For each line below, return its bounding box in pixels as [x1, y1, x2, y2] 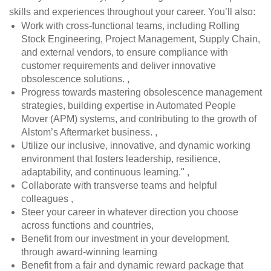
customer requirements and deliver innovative [21, 60, 216, 71]
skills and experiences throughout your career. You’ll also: [9, 7, 255, 17]
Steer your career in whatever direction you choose [21, 207, 238, 217]
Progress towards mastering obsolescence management [21, 87, 262, 97]
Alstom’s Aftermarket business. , [21, 127, 157, 137]
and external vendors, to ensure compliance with [21, 47, 228, 57]
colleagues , [21, 194, 73, 204]
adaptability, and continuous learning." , [21, 167, 189, 177]
